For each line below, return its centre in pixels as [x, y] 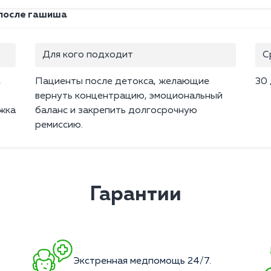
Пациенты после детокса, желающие [122, 82]
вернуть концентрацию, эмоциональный [129, 96]
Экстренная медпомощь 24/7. [142, 262]
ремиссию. [59, 126]
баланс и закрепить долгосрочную [116, 111]
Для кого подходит [88, 55]
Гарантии [135, 195]
